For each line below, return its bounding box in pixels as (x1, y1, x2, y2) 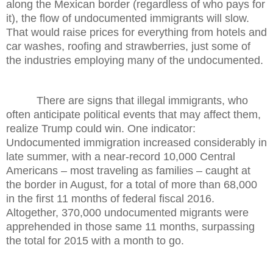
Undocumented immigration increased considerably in (6, 136, 267, 149)
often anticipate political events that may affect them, (6, 108, 261, 121)
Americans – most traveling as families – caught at (6, 164, 250, 177)
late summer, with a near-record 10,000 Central (6, 150, 235, 163)
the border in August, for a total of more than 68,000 (6, 178, 257, 191)
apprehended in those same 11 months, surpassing (6, 220, 255, 233)
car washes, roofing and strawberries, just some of (6, 40, 250, 52)
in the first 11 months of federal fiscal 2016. (6, 192, 214, 205)
